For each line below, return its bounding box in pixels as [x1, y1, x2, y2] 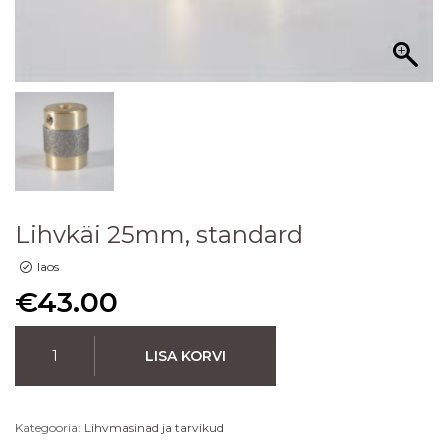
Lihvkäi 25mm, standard [15, 219, 303, 249]
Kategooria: [15, 419, 84, 435]
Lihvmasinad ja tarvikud [84, 419, 224, 435]
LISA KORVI [145, 346, 226, 365]
